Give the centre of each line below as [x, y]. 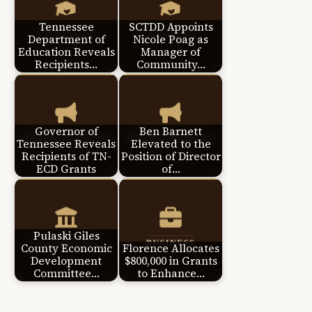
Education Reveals [66, 52]
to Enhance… [171, 274]
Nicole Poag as [171, 40]
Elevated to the [171, 144]
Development [66, 261]
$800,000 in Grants [171, 261]
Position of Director [171, 157]
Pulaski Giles [66, 236]
